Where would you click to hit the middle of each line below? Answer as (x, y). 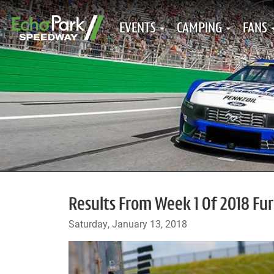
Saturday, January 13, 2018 (128, 224)
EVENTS (138, 29)
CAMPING (199, 29)
